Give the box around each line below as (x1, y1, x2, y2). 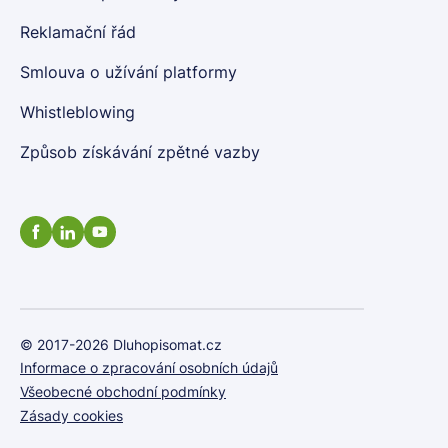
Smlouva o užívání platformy (20, 62, 237, 83)
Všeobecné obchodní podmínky (20, 383, 226, 401)
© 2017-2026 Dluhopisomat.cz (20, 336, 222, 354)
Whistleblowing (20, 102, 135, 123)
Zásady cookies (20, 407, 123, 425)
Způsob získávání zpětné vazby (20, 142, 260, 163)
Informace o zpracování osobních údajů (20, 359, 278, 377)
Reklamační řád (20, 22, 136, 43)
